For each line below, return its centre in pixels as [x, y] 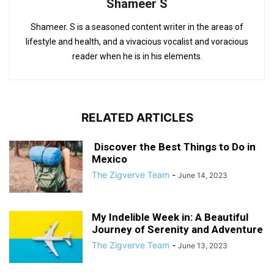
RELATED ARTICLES [137, 118]
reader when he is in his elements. [137, 56]
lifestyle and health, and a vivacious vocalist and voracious [137, 42]
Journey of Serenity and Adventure [177, 229]
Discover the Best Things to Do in [174, 147]
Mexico [109, 159]
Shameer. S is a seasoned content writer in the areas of [137, 27]
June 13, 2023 [203, 246]
